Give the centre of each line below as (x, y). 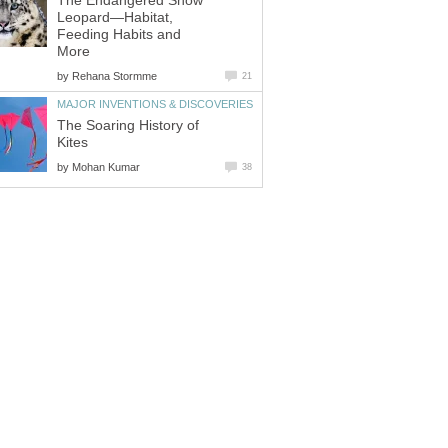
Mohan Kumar (106, 166)
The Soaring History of (128, 125)
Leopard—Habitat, (115, 17)
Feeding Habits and (119, 34)
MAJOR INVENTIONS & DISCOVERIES (155, 103)
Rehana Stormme (114, 75)
